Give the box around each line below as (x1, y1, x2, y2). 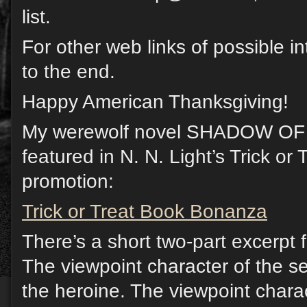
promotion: (22, 171, 114, 193)
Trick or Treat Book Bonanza (22, 201, 267, 223)
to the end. (22, 61, 115, 83)
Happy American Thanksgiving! (22, 91, 288, 113)
